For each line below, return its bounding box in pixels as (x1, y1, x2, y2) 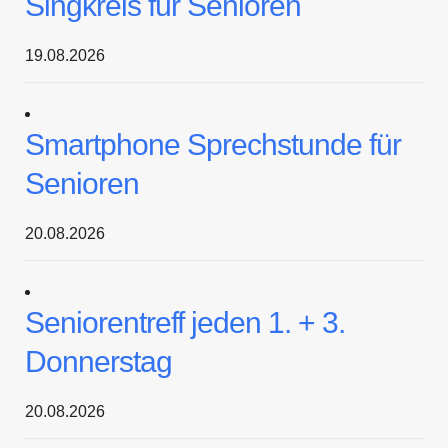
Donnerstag (25, 344, 172, 378)
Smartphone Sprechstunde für (25, 127, 401, 161)
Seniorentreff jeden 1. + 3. (25, 305, 345, 339)
